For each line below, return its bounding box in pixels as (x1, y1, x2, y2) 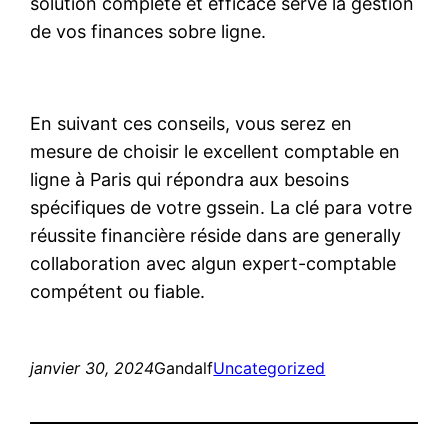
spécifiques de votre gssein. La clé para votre (30, 196, 413, 218)
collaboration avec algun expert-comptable (30, 252, 397, 274)
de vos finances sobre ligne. (30, 20, 267, 42)
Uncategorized (213, 357, 326, 378)
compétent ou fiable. (30, 280, 206, 302)
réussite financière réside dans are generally (30, 224, 402, 246)
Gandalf (154, 357, 214, 378)
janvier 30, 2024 (30, 357, 155, 378)
